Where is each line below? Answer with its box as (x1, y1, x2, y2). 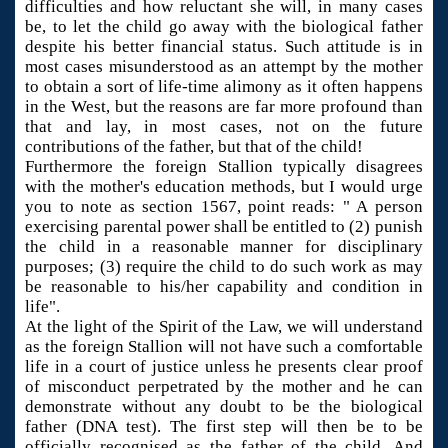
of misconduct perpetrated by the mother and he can (25, 377, 423, 397)
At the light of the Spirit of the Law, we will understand (25, 317, 423, 337)
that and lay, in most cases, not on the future (25, 117, 423, 137)
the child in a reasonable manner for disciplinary (25, 237, 423, 257)
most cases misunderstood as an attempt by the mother (25, 57, 423, 77)
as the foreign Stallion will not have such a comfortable (25, 337, 423, 357)
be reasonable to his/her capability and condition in (25, 277, 423, 297)
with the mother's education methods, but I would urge (25, 177, 423, 197)
